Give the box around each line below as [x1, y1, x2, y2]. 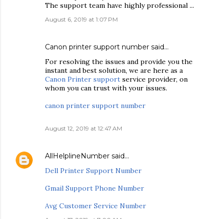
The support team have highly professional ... [45, 1, 194, 10]
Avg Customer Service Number [45, 201, 146, 210]
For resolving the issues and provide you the [45, 57, 193, 66]
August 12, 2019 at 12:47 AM [45, 125, 122, 132]
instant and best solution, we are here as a [45, 66, 183, 75]
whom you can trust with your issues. [45, 84, 167, 92]
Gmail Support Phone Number [45, 184, 144, 193]
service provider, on [120, 75, 188, 84]
